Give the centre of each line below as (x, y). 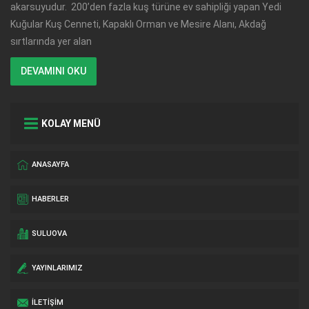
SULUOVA (49, 234)
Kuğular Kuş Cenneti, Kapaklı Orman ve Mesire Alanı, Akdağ (138, 24)
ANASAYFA (50, 165)
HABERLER (50, 199)
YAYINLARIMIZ (57, 268)
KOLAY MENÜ (71, 124)
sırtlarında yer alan (51, 42)
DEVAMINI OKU (53, 71)
